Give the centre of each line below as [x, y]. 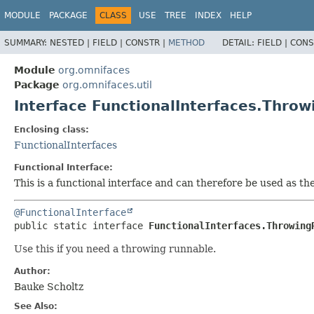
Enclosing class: [52, 129]
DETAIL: [240, 42]
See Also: [36, 306]
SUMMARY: [27, 42]
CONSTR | [147, 42]
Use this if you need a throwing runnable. [115, 248]
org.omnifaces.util [107, 84]
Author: [32, 271]
